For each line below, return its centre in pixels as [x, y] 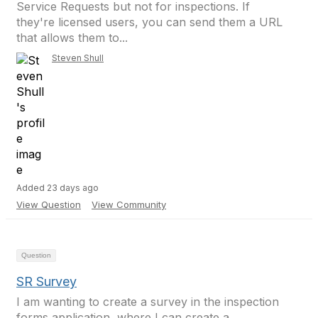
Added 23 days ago [57, 188]
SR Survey [46, 281]
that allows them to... [72, 38]
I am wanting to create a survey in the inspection [148, 302]
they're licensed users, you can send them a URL [149, 22]
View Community [129, 204]
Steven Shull [78, 58]
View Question [49, 204]
